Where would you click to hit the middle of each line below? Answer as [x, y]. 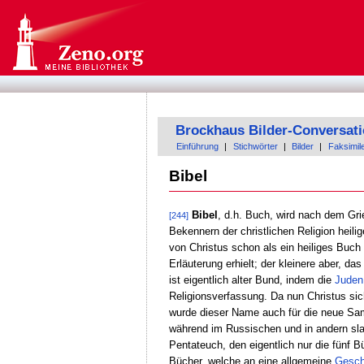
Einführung [198, 147]
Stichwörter [255, 147]
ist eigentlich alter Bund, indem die [251, 279]
